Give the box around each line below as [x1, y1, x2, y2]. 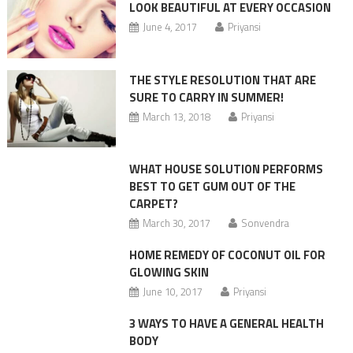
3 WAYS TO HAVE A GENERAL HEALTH [128, 314, 324, 333]
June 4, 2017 [142, 19, 197, 35]
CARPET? [128, 194, 178, 213]
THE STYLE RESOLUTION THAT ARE [128, 70, 316, 89]
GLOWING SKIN [128, 262, 209, 281]
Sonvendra [240, 214, 289, 231]
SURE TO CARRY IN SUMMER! [128, 87, 284, 106]
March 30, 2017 [142, 214, 210, 231]
